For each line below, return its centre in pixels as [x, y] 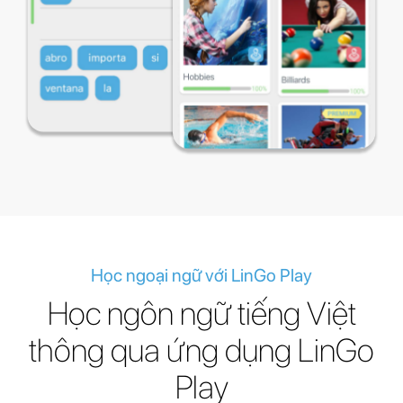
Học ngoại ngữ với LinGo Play [201, 275]
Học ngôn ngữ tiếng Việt [201, 313]
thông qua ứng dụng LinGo [201, 350]
